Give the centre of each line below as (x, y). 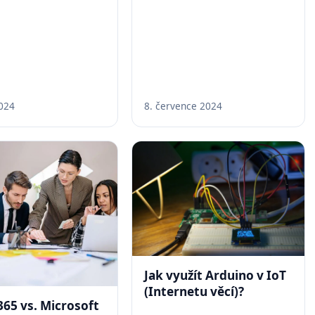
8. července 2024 (184, 106)
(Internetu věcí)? (194, 292)
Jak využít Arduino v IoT (216, 276)
